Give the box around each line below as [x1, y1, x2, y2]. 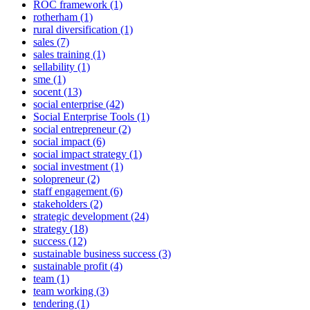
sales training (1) [33, 48, 105, 61]
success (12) [33, 235, 86, 248]
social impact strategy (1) [33, 148, 142, 161]
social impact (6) [33, 136, 105, 148]
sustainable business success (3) [33, 248, 171, 260]
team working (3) [33, 285, 109, 298]
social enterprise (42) [33, 98, 124, 111]
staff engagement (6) [33, 185, 122, 198]
